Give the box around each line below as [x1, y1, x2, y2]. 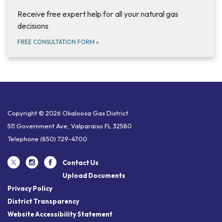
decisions [17, 21, 49, 31]
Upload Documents [62, 171, 125, 180]
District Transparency [7, 197, 79, 206]
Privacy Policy [7, 184, 53, 193]
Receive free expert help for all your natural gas [17, 9, 178, 19]
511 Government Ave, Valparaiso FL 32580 [7, 122, 132, 130]
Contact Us [62, 159, 99, 167]
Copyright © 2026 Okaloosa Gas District [7, 109, 128, 117]
